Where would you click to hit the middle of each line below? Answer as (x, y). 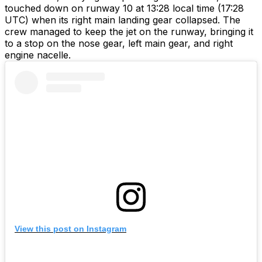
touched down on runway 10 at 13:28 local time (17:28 (124, 8)
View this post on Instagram (70, 229)
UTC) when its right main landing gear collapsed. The (123, 20)
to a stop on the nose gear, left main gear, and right (119, 44)
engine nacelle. (38, 55)
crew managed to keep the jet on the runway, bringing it (129, 32)
